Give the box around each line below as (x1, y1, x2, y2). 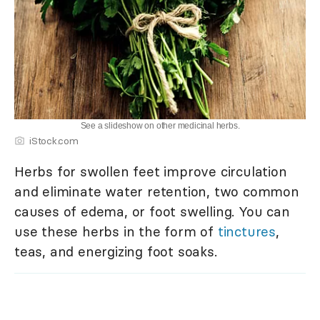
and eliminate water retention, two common (14, 182, 299, 200)
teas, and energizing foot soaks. (14, 242, 217, 260)
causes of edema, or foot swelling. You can (14, 202, 290, 220)
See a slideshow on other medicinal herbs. (80, 120, 240, 131)
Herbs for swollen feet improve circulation (14, 162, 287, 180)
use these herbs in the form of (14, 222, 218, 240)
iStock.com (29, 134, 79, 147)
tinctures (217, 222, 276, 240)
